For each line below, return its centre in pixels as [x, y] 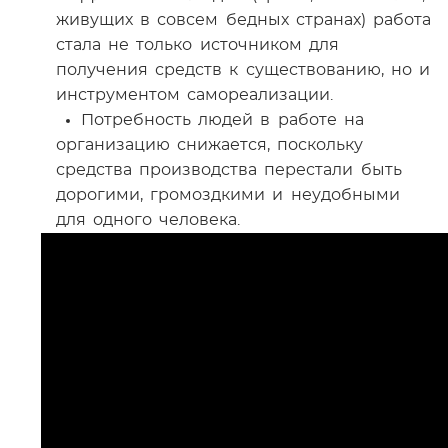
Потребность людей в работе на [222, 120]
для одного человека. [148, 220]
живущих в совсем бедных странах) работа [243, 20]
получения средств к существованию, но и [243, 70]
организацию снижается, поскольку [210, 145]
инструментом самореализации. [195, 95]
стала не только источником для [197, 45]
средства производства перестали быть [229, 170]
